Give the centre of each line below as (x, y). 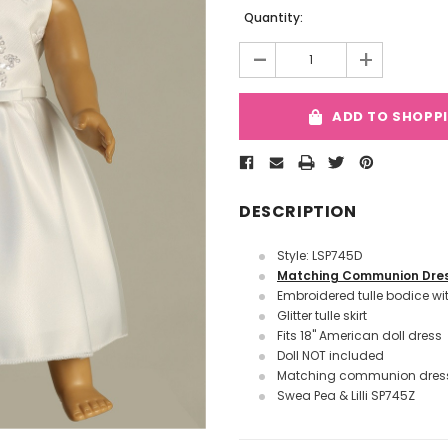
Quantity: (273, 17)
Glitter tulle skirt (322, 315)
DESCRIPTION (298, 211)
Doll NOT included (330, 355)
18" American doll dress (371, 335)
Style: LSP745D (319, 255)
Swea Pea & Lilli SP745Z (346, 395)
